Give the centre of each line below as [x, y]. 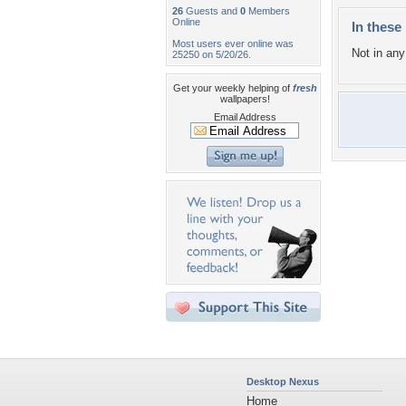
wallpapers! [245, 99]
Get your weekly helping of [232, 88]
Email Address [245, 117]
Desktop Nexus [283, 382]
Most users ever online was [233, 43]
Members [268, 11]
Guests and [212, 11]
